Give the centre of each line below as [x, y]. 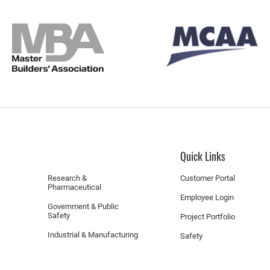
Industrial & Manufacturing [93, 235]
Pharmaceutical [75, 187]
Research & [67, 178]
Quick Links [202, 156]
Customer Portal [207, 178]
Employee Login [207, 197]
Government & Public [83, 206]
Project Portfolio [207, 217]
